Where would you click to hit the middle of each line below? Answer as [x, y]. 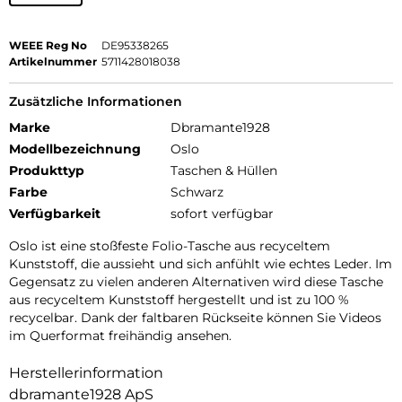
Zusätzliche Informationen [96, 102]
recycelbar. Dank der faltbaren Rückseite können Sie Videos [195, 318]
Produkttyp [47, 171]
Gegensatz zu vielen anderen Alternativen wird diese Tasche [196, 282]
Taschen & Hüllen [224, 171]
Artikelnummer [53, 62]
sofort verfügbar [222, 214]
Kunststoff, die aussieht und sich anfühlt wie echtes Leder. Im [201, 264]
